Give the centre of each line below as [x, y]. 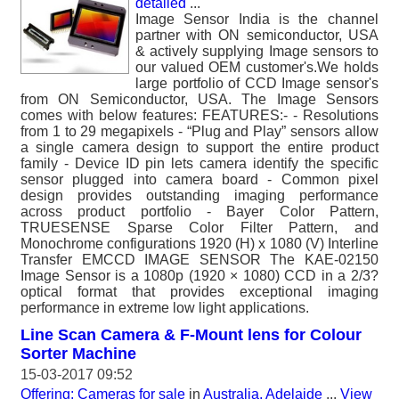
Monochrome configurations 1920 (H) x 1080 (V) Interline [199, 244]
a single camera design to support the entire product [199, 147]
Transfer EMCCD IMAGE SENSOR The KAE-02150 [199, 260]
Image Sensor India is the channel [257, 19]
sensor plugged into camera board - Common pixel [199, 179]
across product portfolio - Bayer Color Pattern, [199, 212]
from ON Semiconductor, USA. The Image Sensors [199, 99]
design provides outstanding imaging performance [199, 195]
